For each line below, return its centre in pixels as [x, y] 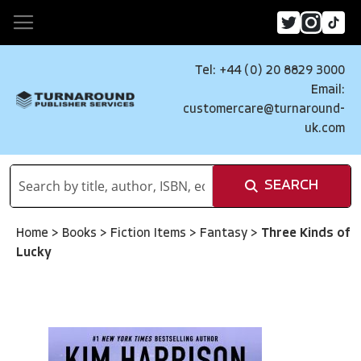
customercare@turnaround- [264, 110]
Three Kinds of [306, 234]
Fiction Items [150, 234]
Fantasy [225, 234]
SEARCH [291, 186]
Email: [328, 90]
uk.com [325, 129]
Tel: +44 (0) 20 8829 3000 [270, 71]
